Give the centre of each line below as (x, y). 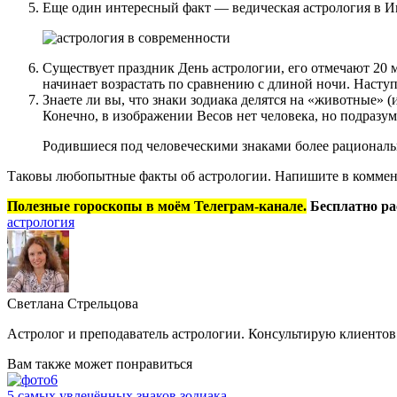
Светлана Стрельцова (73, 303)
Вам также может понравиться (100, 363)
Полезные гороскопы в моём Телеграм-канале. (157, 206)
